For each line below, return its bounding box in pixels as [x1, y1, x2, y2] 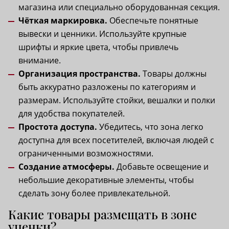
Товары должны [141, 67, 207, 79]
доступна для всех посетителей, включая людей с [18, 134, 214, 146]
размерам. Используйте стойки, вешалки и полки [18, 94, 215, 106]
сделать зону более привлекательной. [18, 187, 170, 199]
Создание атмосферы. [18, 161, 114, 172]
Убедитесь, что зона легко [97, 121, 203, 132]
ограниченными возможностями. [18, 147, 153, 159]
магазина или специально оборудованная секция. [18, 1, 220, 13]
